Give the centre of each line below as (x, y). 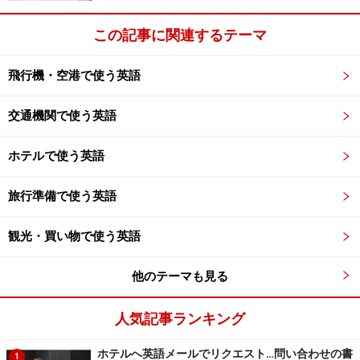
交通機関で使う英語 (62, 115)
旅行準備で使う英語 (62, 196)
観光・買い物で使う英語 (74, 236)
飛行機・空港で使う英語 (74, 75)
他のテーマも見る (180, 276)
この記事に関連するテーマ (180, 35)
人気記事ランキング (180, 318)
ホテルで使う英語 (56, 155)
